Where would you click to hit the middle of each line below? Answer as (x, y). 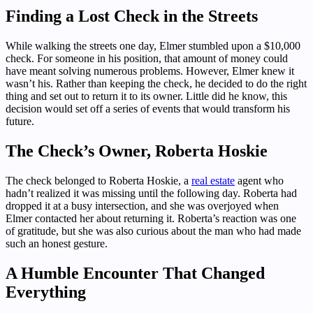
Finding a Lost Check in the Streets (132, 16)
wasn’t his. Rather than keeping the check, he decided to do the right (156, 84)
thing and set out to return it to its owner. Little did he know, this (146, 96)
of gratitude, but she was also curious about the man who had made (153, 231)
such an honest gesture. (57, 243)
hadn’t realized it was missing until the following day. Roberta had (151, 193)
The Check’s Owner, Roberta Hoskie (137, 151)
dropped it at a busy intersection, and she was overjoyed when (142, 205)
